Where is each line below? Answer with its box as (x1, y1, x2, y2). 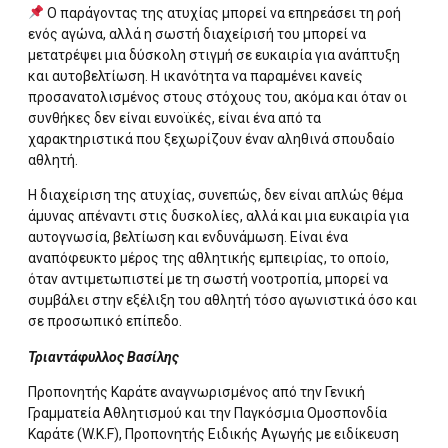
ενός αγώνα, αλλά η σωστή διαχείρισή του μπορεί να (28, 26, 366, 43)
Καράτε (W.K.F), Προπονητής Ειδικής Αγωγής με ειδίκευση (28, 426, 399, 443)
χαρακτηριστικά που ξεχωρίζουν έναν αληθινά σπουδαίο (28, 131, 395, 148)
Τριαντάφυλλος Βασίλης (28, 348, 179, 365)
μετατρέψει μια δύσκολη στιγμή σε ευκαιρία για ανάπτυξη (28, 47, 400, 64)
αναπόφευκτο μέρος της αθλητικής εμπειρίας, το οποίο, (28, 250, 389, 267)
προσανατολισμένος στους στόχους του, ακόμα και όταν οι (28, 89, 407, 106)
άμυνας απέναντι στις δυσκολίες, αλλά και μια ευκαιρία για (28, 208, 409, 225)
